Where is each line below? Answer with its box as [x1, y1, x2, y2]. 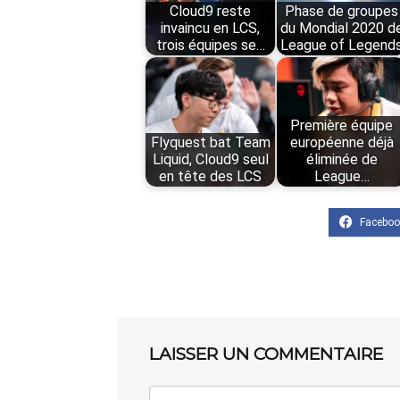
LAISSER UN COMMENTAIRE [149, 344, 383, 364]
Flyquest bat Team [150, 134, 271, 152]
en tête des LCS [159, 168, 262, 186]
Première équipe [290, 117, 394, 135]
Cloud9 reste [170, 3, 252, 21]
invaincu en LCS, [161, 20, 261, 37]
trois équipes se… [155, 37, 265, 54]
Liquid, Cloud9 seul [152, 151, 269, 169]
